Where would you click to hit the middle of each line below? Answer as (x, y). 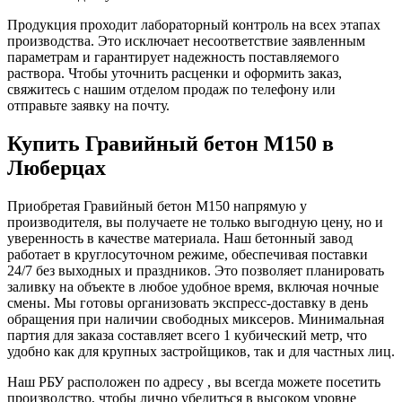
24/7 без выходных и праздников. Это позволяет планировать (196, 270)
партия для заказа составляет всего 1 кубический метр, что (187, 335)
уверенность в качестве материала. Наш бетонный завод (180, 238)
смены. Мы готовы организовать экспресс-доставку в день (188, 302)
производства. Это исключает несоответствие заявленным (186, 40)
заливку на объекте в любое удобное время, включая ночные (193, 286)
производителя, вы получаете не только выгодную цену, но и (195, 222)
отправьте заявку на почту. (88, 105)
